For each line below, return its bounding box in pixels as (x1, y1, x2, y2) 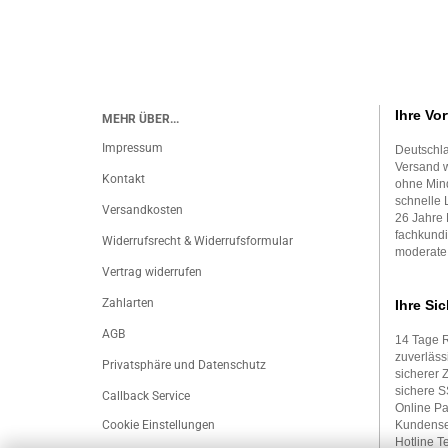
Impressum (102, 141, 163, 155)
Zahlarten (102, 296, 154, 310)
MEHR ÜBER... (102, 112, 179, 126)
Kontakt (102, 172, 145, 186)
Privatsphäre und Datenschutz (102, 358, 266, 372)
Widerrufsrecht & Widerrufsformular (102, 234, 293, 248)
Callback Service (102, 389, 190, 403)
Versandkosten (102, 203, 183, 217)
